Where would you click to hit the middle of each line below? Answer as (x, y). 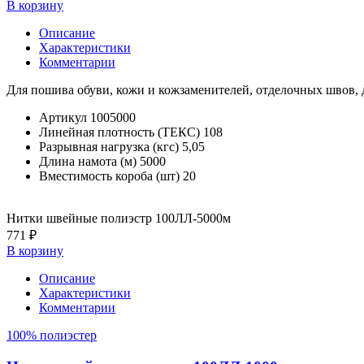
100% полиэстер (52, 335)
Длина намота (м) (88, 161)
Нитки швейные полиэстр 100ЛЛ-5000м (119, 218)
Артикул (63, 117)
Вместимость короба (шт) (109, 175)
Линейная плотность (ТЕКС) (119, 132)
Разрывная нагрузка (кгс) (109, 146)
